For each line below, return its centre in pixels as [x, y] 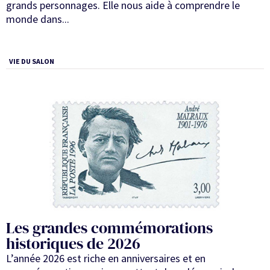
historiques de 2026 [73, 244]
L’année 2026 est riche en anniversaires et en [106, 259]
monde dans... [38, 19]
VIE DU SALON [32, 61]
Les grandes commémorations [109, 228]
